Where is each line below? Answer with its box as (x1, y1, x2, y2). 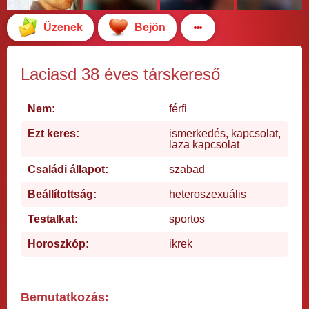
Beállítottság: (28, 188, 97, 200)
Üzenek (43, 21, 83, 33)
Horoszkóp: (28, 237, 89, 250)
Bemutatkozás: (21, 290, 109, 304)
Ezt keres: (28, 127, 79, 139)
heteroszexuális (169, 188, 246, 200)
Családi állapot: (28, 163, 108, 175)
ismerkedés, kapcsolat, (169, 127, 281, 139)
